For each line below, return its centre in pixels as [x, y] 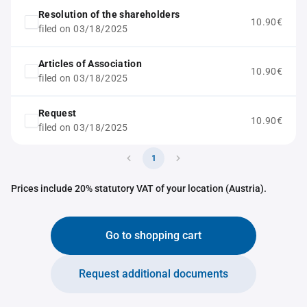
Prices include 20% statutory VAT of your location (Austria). [139, 188]
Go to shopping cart [153, 235]
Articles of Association [90, 64]
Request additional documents [153, 274]
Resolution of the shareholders [109, 14]
